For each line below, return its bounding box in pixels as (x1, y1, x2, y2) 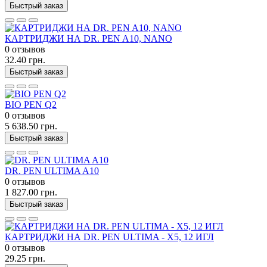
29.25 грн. (5, 253, 45, 263)
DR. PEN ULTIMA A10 (5, 165, 99, 176)
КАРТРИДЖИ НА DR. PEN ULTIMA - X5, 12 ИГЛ (5, 231, 214, 242)
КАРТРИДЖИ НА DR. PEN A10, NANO (5, 33, 172, 44)
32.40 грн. (5, 54, 45, 65)
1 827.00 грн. (5, 187, 57, 197)
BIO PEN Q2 (5, 99, 57, 110)
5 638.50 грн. (5, 120, 57, 131)
